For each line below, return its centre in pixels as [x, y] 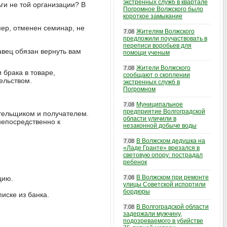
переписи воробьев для [157, 46]
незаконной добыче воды [160, 126]
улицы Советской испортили [164, 184]
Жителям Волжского [165, 31]
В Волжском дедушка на [171, 141]
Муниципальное [160, 104]
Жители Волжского [163, 68]
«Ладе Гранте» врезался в [161, 148]
